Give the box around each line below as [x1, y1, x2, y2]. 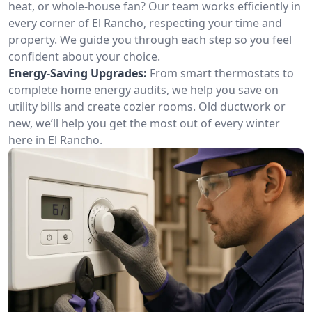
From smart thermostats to [150, 65, 294, 81]
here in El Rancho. [8, 132, 102, 148]
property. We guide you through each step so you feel [8, 32, 292, 47]
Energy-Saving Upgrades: [8, 65, 147, 81]
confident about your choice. [8, 49, 160, 64]
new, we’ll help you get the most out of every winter [8, 116, 280, 131]
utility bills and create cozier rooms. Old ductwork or [8, 99, 286, 114]
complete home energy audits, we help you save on [8, 82, 279, 97]
